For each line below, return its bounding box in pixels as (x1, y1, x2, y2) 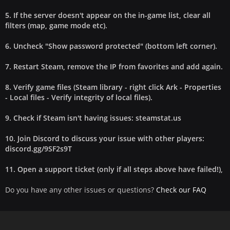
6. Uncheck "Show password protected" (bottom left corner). (5, 41, 217, 51)
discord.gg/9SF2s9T (5, 144, 72, 154)
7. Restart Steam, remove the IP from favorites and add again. (5, 62, 223, 71)
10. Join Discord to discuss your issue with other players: (5, 133, 204, 143)
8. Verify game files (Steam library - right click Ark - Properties (5, 82, 221, 92)
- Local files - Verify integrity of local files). (5, 92, 152, 102)
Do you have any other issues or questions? (5, 185, 156, 195)
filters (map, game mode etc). (5, 21, 107, 30)
